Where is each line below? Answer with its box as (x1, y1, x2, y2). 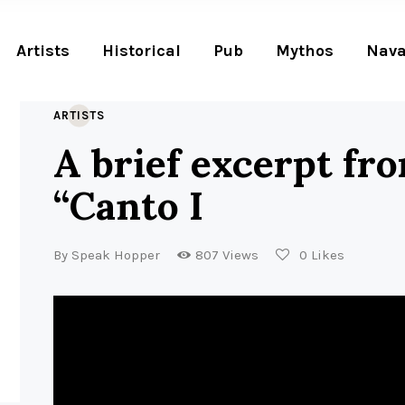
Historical (101, 40, 181, 61)
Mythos (275, 40, 334, 61)
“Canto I (53, 181, 204, 231)
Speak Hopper (71, 246, 161, 263)
